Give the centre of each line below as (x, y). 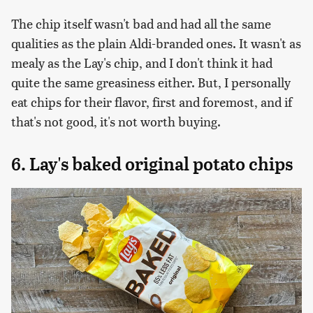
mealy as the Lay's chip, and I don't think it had (142, 62)
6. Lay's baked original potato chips (152, 164)
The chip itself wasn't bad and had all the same (141, 23)
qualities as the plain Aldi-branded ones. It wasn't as (156, 43)
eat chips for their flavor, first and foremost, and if (152, 101)
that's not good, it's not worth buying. (116, 121)
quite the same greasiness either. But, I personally (151, 82)
